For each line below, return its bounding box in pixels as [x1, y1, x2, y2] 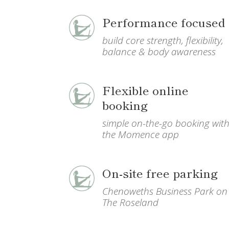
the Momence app [102, 127, 179, 141]
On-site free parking [102, 164, 218, 181]
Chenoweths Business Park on [102, 184, 227, 198]
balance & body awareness [102, 44, 216, 58]
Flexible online [102, 81, 189, 99]
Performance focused [102, 13, 225, 31]
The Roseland [102, 195, 158, 209]
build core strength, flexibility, [102, 33, 223, 47]
